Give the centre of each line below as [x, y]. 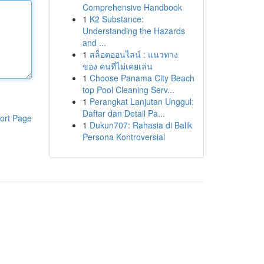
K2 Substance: [116, 19]
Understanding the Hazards [133, 31]
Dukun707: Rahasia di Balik [141, 125]
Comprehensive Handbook [132, 7]
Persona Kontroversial [123, 137]
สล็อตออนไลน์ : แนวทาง [133, 54]
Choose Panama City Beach [142, 78]
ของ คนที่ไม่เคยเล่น [117, 66]
